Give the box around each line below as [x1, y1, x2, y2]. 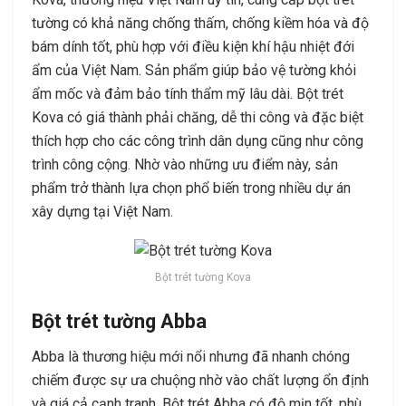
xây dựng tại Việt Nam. [32, 202, 173, 220]
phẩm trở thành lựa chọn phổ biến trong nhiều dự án [32, 179, 351, 197]
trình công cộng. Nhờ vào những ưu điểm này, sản [32, 155, 338, 173]
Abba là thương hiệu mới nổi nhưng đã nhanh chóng [32, 347, 350, 365]
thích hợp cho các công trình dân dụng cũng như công [32, 131, 363, 150]
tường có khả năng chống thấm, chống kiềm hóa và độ [32, 14, 369, 32]
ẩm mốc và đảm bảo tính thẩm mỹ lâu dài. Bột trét [32, 84, 343, 102]
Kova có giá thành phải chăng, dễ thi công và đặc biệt [32, 108, 363, 126]
